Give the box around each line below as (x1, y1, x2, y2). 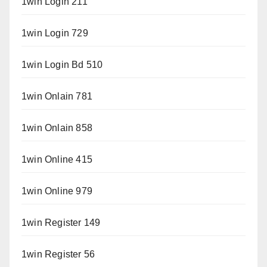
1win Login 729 (21, 28, 88, 39)
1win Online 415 (21, 154, 92, 165)
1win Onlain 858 (21, 123, 92, 133)
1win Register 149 (21, 218, 101, 228)
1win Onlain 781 (21, 91, 92, 102)
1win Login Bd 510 (21, 60, 103, 70)
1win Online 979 (21, 186, 92, 197)
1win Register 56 (21, 249, 95, 260)
